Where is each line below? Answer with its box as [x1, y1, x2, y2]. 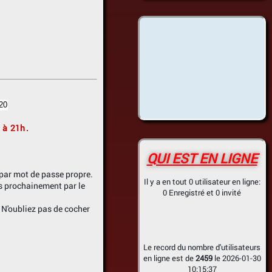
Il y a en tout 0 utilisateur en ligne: [143, 176, 260, 187]
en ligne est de [143, 253, 195, 263]
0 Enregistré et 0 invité [163, 187, 241, 198]
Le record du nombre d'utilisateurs [143, 242, 260, 253]
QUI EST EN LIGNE [146, 149, 257, 167]
